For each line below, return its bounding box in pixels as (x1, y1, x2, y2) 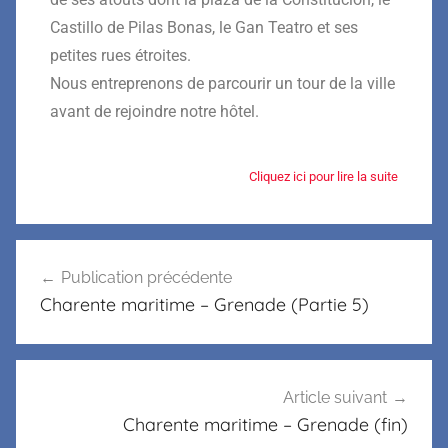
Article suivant (283, 388, 387, 408)
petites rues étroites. (50, 45, 191, 65)
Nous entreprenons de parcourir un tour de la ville (50, 73, 395, 93)
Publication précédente (61, 267, 232, 287)
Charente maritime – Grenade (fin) (123, 413, 408, 437)
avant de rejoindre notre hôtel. (50, 101, 259, 121)
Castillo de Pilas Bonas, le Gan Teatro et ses (50, 17, 358, 37)
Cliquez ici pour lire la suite (249, 168, 398, 184)
